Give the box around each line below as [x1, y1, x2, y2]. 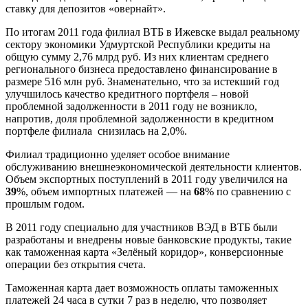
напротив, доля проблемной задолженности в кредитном [5, 113, 274, 125]
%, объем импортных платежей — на [16, 186, 194, 198]
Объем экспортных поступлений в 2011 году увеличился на [5, 173, 287, 186]
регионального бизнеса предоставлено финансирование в [5, 63, 278, 76]
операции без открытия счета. [5, 258, 146, 271]
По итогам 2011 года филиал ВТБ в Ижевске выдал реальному [5, 26, 300, 38]
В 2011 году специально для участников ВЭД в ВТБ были [5, 221, 278, 234]
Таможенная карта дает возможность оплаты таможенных [5, 282, 278, 294]
